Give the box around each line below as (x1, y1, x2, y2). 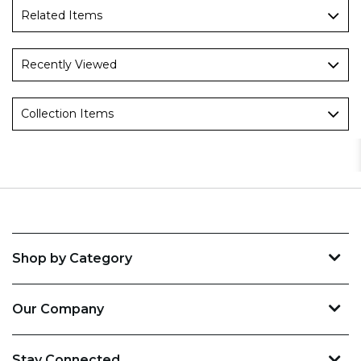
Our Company (12, 301, 104, 317)
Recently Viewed (21, 56, 117, 72)
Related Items (21, 7, 102, 23)
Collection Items (21, 106, 114, 121)
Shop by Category (12, 250, 132, 266)
